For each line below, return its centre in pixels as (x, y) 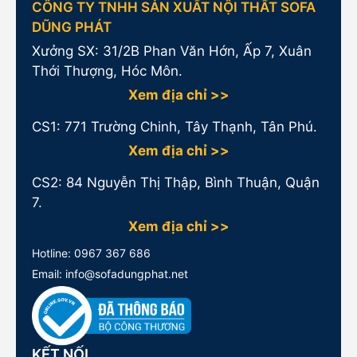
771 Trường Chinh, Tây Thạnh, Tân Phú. (191, 126)
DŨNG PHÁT (72, 27)
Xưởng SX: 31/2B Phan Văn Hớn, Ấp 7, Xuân (172, 51)
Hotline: (51, 253)
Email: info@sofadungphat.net (110, 273)
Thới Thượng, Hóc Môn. (107, 71)
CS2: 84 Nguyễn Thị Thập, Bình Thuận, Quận (176, 182)
